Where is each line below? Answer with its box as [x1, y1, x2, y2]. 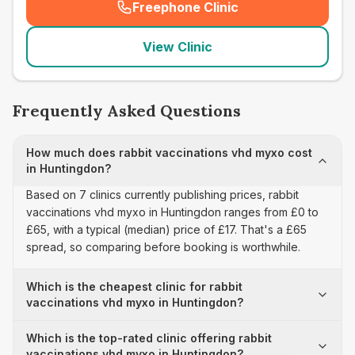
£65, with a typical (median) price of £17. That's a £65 [26, 223, 307, 236]
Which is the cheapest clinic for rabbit [26, 280, 242, 293]
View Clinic [143, 39, 212, 55]
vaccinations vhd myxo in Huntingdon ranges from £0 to [26, 205, 319, 219]
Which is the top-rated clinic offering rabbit [26, 331, 272, 345]
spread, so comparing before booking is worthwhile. [26, 240, 300, 254]
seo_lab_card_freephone [181, 7, 339, 24]
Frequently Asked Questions [13, 101, 241, 120]
